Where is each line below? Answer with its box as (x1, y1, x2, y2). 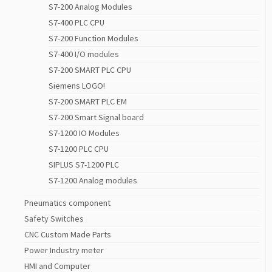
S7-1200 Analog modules (49, 175, 137, 186)
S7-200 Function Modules (49, 33, 138, 44)
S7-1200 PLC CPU (49, 143, 109, 155)
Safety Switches (24, 213, 84, 225)
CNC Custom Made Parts (24, 229, 111, 240)
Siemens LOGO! (49, 80, 105, 92)
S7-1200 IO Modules (49, 127, 120, 139)
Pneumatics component (24, 197, 110, 209)
